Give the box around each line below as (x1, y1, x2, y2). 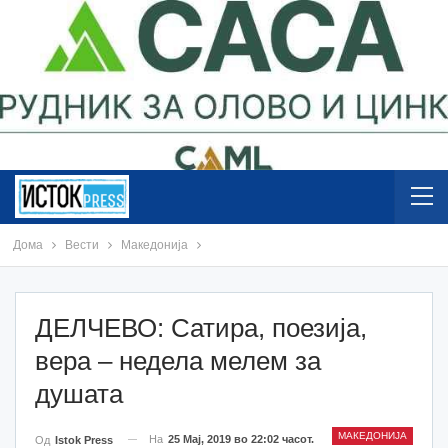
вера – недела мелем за (35, 345, 321, 376)
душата (35, 378, 123, 409)
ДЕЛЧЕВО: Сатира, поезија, (35, 312, 367, 343)
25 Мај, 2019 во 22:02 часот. (168, 432, 314, 445)
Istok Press (55, 433, 113, 446)
